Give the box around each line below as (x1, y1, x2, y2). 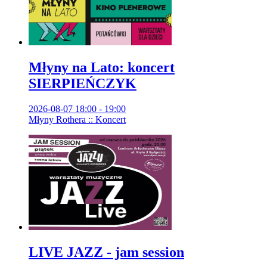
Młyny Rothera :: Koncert (29, 114, 126, 125)
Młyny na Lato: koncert (29, 59, 175, 75)
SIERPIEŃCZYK (29, 75, 136, 91)
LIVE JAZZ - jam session (29, 244, 184, 260)
